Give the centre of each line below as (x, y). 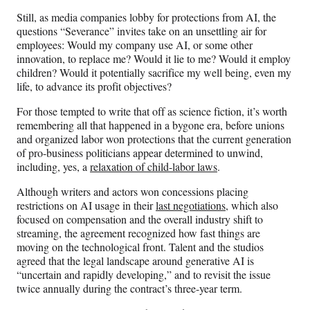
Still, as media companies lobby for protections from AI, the (146, 17)
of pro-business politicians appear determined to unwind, (140, 153)
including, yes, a (53, 167)
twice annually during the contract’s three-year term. (129, 289)
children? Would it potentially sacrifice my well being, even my (154, 73)
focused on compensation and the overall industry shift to (140, 219)
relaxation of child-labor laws (154, 167)
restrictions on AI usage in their (86, 206)
